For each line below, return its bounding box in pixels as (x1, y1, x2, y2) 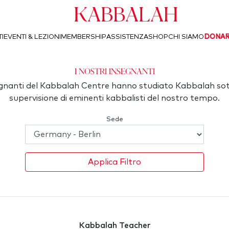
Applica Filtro (88, 158, 141, 166)
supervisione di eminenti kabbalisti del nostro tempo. (9, 94, 220, 102)
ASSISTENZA (106, 33, 148, 40)
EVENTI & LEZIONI (4, 33, 61, 40)
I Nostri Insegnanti (74, 66, 155, 76)
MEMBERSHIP (61, 33, 106, 40)
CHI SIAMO (168, 33, 204, 40)
